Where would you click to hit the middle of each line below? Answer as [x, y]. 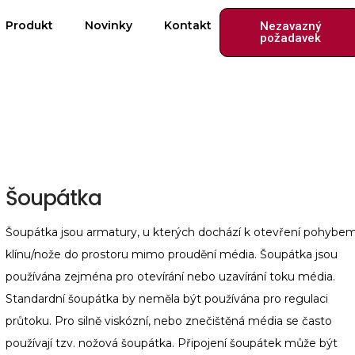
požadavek [290, 38]
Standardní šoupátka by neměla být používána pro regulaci [166, 299]
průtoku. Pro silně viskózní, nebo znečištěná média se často [168, 321]
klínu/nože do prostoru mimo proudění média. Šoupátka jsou [171, 254]
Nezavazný [290, 26]
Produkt [29, 25]
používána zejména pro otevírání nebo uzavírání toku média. [170, 277]
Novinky [108, 25]
